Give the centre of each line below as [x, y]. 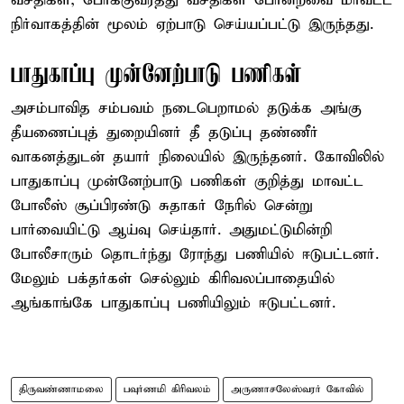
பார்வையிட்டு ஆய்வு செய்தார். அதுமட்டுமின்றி [171, 230]
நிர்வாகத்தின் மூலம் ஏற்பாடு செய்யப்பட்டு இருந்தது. [192, 24]
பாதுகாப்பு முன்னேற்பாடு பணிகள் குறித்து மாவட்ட [187, 181]
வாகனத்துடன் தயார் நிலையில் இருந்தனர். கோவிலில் [197, 157]
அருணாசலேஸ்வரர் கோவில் [298, 389]
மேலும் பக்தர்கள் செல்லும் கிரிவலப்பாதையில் [173, 279]
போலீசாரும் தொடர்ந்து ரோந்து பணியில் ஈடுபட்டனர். [195, 254]
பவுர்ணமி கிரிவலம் [167, 389]
